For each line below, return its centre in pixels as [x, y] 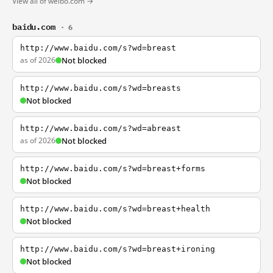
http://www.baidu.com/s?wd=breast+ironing [118, 249]
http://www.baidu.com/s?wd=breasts [101, 88]
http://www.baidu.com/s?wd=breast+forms [113, 168]
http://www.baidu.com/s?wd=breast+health [115, 209]
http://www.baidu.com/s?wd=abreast [101, 128]
